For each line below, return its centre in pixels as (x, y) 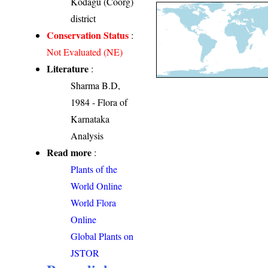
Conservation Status (88, 35)
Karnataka (90, 119)
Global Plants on (102, 236)
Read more (69, 153)
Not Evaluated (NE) (85, 52)
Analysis (87, 136)
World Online (97, 186)
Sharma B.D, (96, 86)
